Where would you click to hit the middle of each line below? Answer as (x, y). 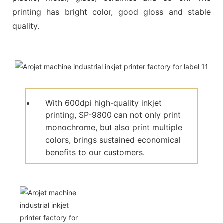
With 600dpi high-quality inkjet (104, 102)
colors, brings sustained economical (113, 140)
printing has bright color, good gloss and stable (111, 12)
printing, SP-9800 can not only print (113, 115)
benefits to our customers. (95, 152)
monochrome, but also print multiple (114, 127)
